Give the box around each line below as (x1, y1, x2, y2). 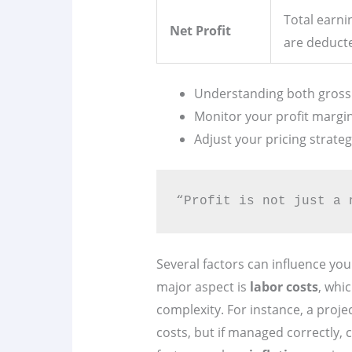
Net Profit (169, 22, 231, 40)
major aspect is (156, 278, 250, 296)
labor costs (249, 278, 318, 296)
